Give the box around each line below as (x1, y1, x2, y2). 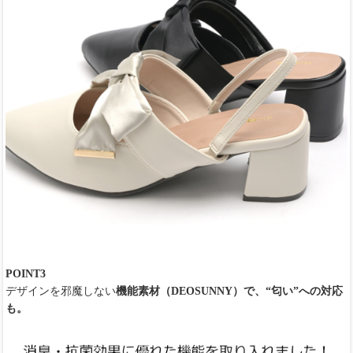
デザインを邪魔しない (6, 284, 116, 297)
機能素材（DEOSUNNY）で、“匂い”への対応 (116, 284, 343, 297)
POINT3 (6, 267, 46, 280)
